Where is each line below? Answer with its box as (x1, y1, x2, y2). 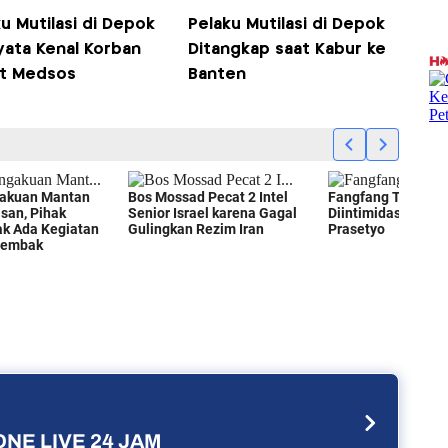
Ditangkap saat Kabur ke (188, 42, 387, 58)
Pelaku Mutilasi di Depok (188, 17, 386, 33)
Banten (188, 67, 247, 83)
